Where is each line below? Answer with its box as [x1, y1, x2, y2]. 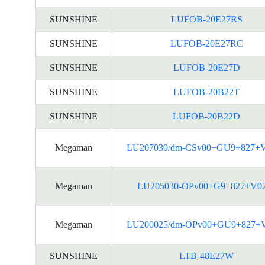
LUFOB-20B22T [173, 87, 240, 97]
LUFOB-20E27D [173, 63, 240, 73]
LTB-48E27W [179, 251, 234, 261]
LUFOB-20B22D [173, 111, 240, 121]
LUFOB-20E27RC [170, 38, 243, 49]
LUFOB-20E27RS [170, 14, 243, 24]
